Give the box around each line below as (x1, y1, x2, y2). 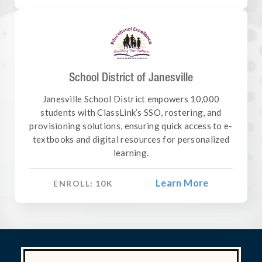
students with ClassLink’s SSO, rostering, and (40, 107, 222, 118)
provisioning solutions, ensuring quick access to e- (29, 120, 233, 132)
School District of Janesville (69, 70, 193, 84)
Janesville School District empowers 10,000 (42, 94, 220, 105)
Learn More (155, 177, 209, 189)
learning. (113, 147, 149, 158)
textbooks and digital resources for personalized (32, 134, 230, 145)
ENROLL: (53, 178, 94, 188)
